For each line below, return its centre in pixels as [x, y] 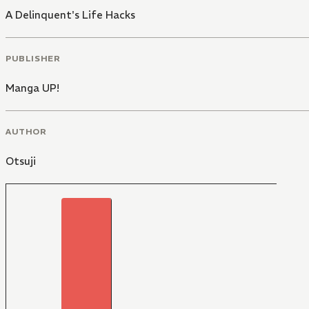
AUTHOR [26, 131]
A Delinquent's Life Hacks [70, 15]
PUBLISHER [33, 58]
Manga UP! [32, 88]
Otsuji [21, 161]
